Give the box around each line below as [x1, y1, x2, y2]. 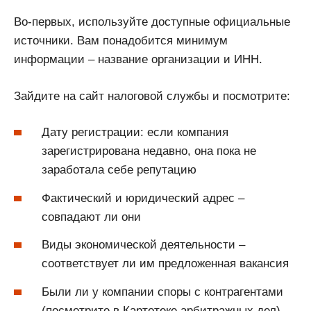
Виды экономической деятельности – [42, 238, 245, 252]
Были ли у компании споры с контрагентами [42, 285, 283, 299]
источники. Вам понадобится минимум [14, 34, 228, 48]
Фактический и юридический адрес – [42, 191, 244, 205]
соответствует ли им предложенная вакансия [42, 257, 289, 271]
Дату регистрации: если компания [42, 126, 228, 140]
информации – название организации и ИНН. [14, 53, 262, 67]
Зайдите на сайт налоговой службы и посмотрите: [14, 89, 290, 103]
